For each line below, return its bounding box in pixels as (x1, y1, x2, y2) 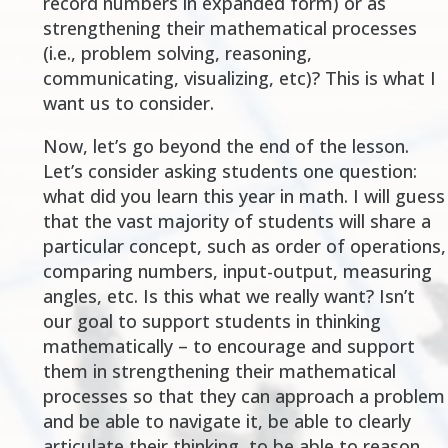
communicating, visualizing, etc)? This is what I (42, 66, 436, 91)
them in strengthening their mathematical (42, 359, 396, 384)
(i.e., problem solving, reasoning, (42, 41, 312, 66)
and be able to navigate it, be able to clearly (42, 409, 411, 434)
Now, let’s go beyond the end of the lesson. (42, 134, 409, 159)
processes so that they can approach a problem (42, 384, 445, 409)
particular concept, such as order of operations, (42, 234, 446, 259)
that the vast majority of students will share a (42, 209, 431, 234)
